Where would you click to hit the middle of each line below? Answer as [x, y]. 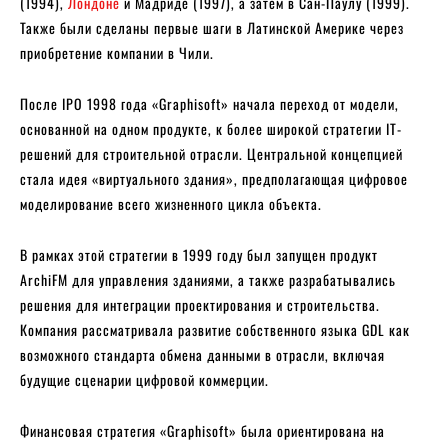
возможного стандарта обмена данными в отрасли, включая [202, 354]
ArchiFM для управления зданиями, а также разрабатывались [208, 279]
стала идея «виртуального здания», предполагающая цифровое [214, 178]
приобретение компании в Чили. [117, 52]
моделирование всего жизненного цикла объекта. [171, 203]
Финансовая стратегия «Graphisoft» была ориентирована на [202, 430]
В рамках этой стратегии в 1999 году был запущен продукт [199, 254]
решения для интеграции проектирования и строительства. [200, 304]
